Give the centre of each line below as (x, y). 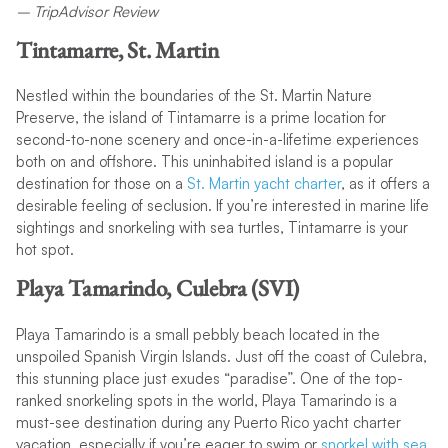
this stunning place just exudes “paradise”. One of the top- (209, 378)
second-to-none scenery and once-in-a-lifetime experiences (217, 140)
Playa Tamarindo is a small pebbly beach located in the (197, 334)
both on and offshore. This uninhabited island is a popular (204, 162)
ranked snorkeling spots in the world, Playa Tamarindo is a (206, 400)
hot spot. (44, 250)
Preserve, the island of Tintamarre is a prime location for (200, 118)
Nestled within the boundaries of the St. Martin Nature (193, 96)
